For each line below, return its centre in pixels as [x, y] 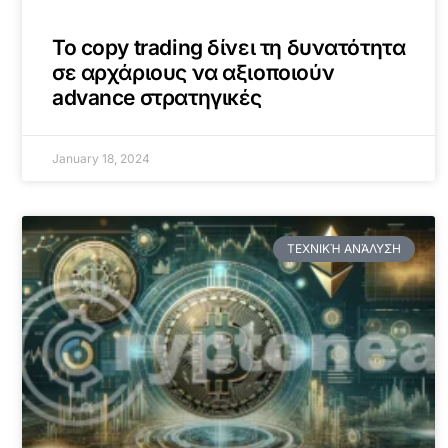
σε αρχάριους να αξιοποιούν [193, 72]
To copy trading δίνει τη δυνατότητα [229, 47]
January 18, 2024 [101, 158]
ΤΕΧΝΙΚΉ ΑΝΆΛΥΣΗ [343, 248]
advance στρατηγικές [157, 97]
